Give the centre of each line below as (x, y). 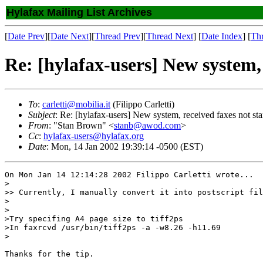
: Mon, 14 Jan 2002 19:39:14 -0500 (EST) (125, 146)
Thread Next (170, 36)
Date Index (222, 36)
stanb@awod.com (147, 125)
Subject (42, 114)
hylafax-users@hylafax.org (94, 136)
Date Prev (26, 36)
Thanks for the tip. (49, 254)
